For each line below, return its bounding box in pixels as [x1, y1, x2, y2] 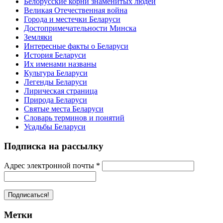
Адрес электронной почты [4, 161, 96, 170]
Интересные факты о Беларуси [24, 41, 128, 50]
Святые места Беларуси [24, 104, 104, 113]
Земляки [24, 32, 52, 41]
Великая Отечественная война [24, 5, 127, 14]
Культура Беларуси [24, 68, 88, 77]
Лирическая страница [24, 86, 98, 95]
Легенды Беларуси [24, 77, 87, 86]
